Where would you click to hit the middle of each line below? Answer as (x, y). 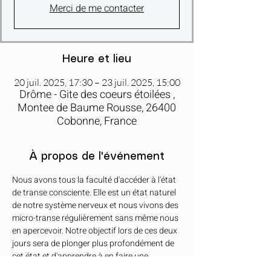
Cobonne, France (97, 121)
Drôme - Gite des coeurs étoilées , (97, 94)
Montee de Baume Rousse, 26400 (97, 108)
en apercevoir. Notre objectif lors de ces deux (96, 230)
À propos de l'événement (97, 156)
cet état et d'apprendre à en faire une (81, 256)
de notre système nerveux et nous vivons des (96, 205)
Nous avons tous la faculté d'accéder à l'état (95, 180)
